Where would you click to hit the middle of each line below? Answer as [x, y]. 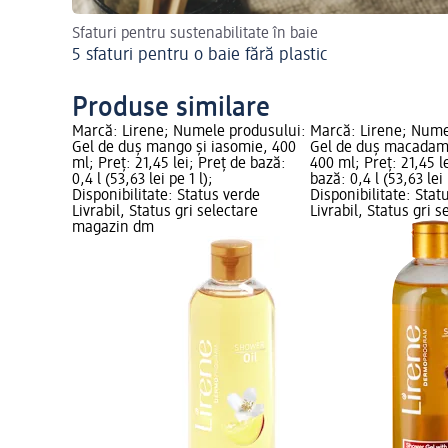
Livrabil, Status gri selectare [165, 212]
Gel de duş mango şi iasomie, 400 [184, 148]
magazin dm [113, 228]
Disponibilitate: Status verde [166, 196]
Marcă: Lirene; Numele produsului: [189, 132]
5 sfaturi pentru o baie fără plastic [200, 55]
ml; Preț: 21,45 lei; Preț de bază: [179, 164]
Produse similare [171, 108]
